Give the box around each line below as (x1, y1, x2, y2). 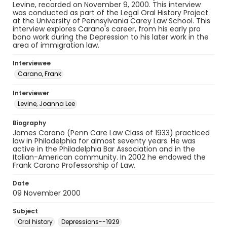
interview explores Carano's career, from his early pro (13, 24, 201, 34)
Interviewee (13, 59, 51, 67)
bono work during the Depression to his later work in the (13, 32, 209, 42)
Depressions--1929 (61, 217, 120, 226)
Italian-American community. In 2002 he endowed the (13, 152, 206, 162)
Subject (13, 207, 38, 215)
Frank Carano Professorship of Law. (13, 160, 135, 170)
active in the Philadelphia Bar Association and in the (13, 144, 195, 154)
